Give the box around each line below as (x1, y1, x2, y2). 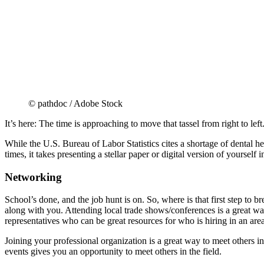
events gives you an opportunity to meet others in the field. (5, 246, 222, 257)
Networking (5, 170, 62, 183)
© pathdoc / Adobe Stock (28, 98, 123, 108)
